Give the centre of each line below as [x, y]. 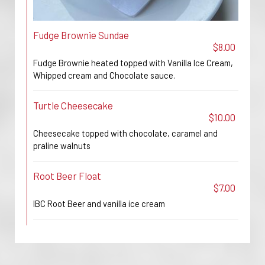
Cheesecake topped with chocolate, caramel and [125, 133]
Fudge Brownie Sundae [81, 35]
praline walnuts [62, 146]
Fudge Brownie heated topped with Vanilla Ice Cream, [133, 63]
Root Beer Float [67, 176]
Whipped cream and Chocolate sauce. [104, 75]
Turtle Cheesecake [73, 105]
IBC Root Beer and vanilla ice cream [99, 203]
